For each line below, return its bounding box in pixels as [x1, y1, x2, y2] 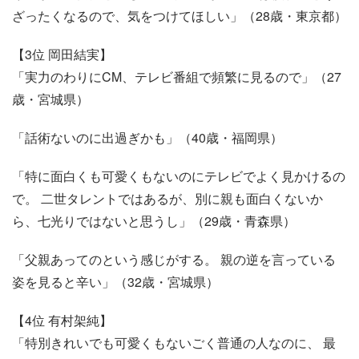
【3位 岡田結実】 [12, 44, 112, 63]
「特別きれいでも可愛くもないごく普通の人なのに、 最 [12, 333, 336, 352]
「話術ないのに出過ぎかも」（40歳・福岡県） [12, 127, 283, 147]
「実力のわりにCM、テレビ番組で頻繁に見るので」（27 [12, 67, 341, 86]
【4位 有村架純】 [12, 310, 112, 329]
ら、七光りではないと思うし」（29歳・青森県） [12, 211, 296, 230]
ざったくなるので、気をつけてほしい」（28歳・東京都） [12, 6, 347, 25]
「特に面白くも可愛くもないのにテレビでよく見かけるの [12, 166, 345, 185]
